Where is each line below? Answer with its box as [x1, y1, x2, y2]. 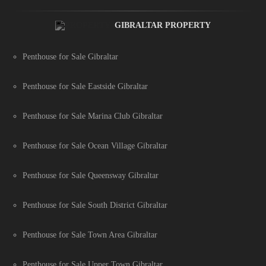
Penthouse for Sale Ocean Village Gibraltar [23, 141, 167, 151]
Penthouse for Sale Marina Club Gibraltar [23, 112, 163, 121]
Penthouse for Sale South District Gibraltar [23, 201, 167, 210]
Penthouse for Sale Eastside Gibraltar [23, 82, 148, 91]
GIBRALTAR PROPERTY [115, 21, 211, 30]
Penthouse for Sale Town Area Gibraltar [23, 230, 157, 240]
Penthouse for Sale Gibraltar [23, 52, 118, 62]
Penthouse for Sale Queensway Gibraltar [23, 171, 159, 180]
